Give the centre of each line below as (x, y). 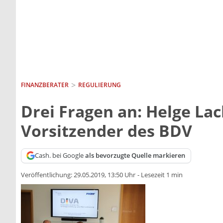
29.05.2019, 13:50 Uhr (105, 175)
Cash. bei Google (60, 156)
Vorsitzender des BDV (107, 130)
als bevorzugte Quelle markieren (135, 156)
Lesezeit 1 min (162, 175)
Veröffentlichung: (47, 175)
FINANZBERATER (45, 85)
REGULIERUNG (99, 85)
